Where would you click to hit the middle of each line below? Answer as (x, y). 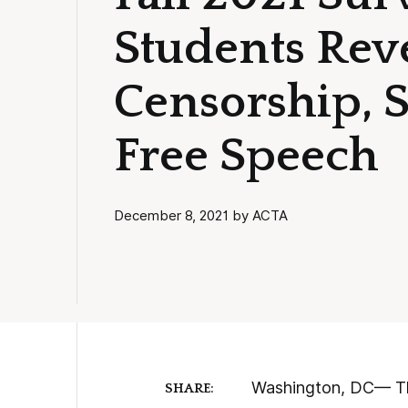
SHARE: (189, 388)
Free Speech (246, 156)
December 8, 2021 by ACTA (201, 215)
